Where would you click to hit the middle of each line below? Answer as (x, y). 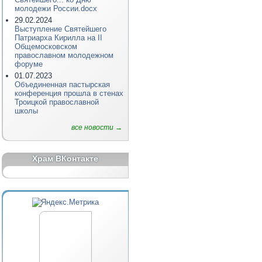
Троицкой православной (57, 102)
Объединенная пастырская (62, 85)
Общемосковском (46, 46)
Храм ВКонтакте (65, 158)
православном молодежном (64, 55)
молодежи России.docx (56, 8)
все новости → (97, 127)
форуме (29, 64)
